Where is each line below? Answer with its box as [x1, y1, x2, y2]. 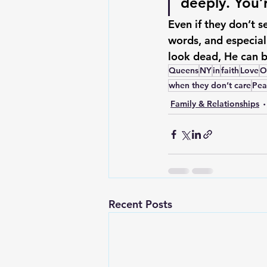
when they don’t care [169, 80, 251, 91]
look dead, [168, 49, 224, 63]
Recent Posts [108, 197, 172, 211]
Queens [169, 65, 198, 76]
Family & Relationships [170, 98, 259, 109]
